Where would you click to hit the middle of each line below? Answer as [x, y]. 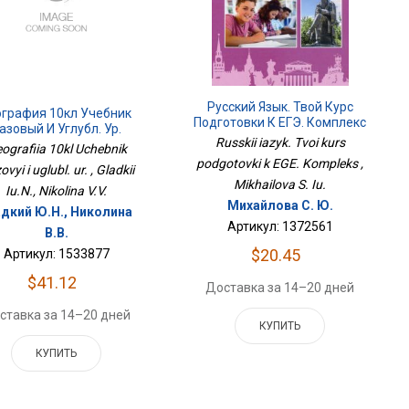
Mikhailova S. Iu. [280, 185]
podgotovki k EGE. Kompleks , [280, 164]
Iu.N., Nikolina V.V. [57, 191]
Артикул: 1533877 [56, 254]
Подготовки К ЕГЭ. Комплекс [280, 123]
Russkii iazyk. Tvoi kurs [280, 143]
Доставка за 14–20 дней [280, 288]
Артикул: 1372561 [280, 227]
